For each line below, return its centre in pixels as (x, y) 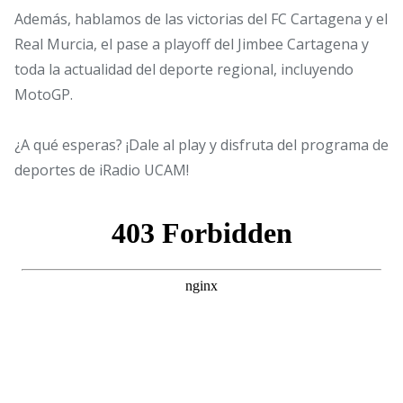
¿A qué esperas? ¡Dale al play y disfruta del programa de (201, 145)
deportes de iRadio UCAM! (102, 170)
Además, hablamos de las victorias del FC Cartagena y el (201, 19)
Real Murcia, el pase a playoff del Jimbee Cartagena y (192, 45)
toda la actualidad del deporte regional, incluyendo (184, 70)
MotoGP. (44, 95)
